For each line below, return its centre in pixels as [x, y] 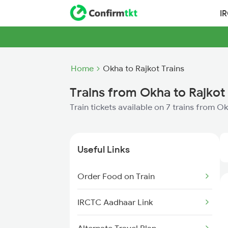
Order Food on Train [116, 176]
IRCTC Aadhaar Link [115, 202]
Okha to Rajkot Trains [144, 68]
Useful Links [104, 149]
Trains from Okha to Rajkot [147, 92]
